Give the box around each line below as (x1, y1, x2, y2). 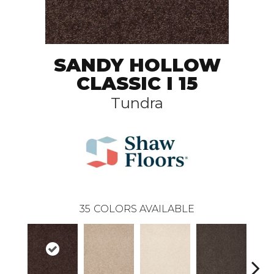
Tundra (111, 94, 163, 112)
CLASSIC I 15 (76, 72, 198, 95)
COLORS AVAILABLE (94, 203, 194, 215)
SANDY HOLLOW (53, 54, 221, 76)
